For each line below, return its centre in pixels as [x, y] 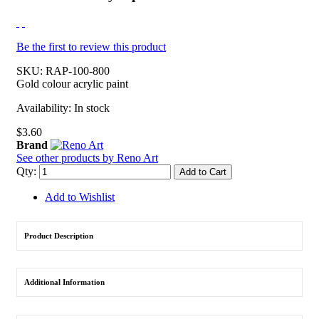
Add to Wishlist [80, 197]
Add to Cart [203, 172]
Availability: [45, 108]
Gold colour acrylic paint [72, 83]
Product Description [59, 235]
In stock [92, 108]
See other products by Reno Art [87, 157]
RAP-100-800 [78, 70]
